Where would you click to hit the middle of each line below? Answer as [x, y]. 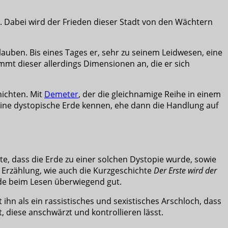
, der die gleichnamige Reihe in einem [150, 94]
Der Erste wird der [185, 171]
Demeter [61, 94]
